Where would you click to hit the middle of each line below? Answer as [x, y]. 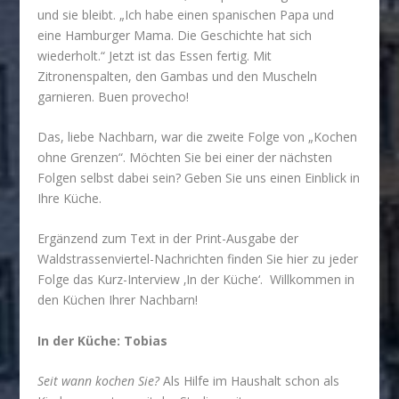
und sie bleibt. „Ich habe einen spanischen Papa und [186, 14]
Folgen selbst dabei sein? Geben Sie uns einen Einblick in [199, 177]
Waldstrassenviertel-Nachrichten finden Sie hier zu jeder [198, 259]
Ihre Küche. [70, 198]
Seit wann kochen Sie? [99, 381]
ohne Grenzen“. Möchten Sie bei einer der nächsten [185, 157]
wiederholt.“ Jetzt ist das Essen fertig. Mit [155, 55]
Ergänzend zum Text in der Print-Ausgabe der [168, 239]
